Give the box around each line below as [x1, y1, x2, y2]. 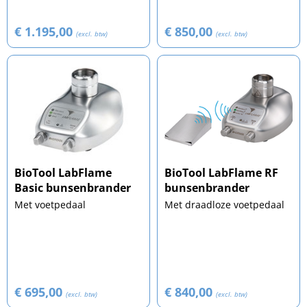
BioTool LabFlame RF [164, 165, 278, 181]
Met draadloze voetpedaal [164, 198, 284, 212]
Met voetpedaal [14, 198, 86, 212]
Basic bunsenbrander [14, 180, 131, 196]
